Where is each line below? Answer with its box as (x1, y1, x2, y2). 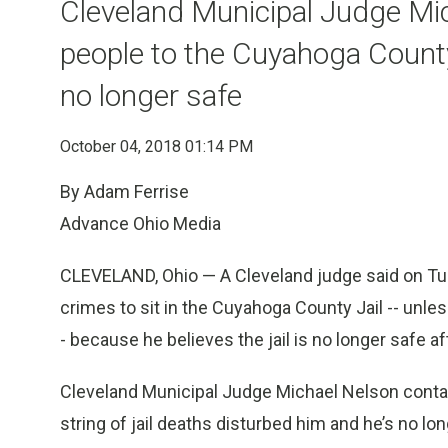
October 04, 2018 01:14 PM (60, 137, 253, 156)
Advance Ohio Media (60, 213, 221, 234)
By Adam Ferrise (60, 181, 189, 202)
